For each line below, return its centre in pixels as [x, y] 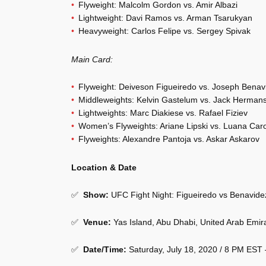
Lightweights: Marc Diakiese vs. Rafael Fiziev [163, 113]
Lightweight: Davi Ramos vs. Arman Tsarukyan [165, 18]
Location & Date [104, 167]
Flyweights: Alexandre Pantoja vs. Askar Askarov [169, 139]
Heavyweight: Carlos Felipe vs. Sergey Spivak [164, 31]
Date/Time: [105, 249]
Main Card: [92, 59]
